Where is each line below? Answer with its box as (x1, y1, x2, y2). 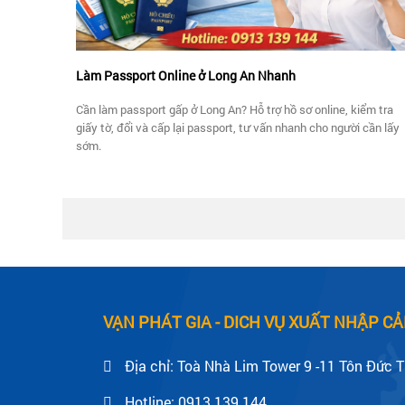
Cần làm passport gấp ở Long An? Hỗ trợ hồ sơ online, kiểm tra (76, 100, 393, 118)
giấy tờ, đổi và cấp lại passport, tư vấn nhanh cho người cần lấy (76, 118, 400, 136)
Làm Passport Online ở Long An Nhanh (76, 66, 296, 84)
